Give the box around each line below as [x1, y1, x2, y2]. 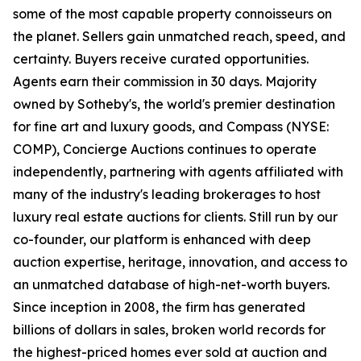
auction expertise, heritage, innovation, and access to [13, 254, 347, 271]
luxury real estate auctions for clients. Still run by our [13, 209, 338, 226]
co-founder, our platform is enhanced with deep [13, 231, 311, 248]
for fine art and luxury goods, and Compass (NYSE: [13, 118, 329, 135]
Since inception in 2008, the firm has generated [13, 299, 305, 316]
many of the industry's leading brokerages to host [13, 186, 321, 203]
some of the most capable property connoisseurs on [13, 6, 332, 23]
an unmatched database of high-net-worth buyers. [13, 276, 330, 293]
